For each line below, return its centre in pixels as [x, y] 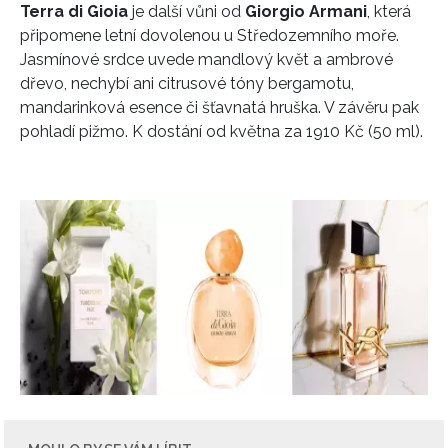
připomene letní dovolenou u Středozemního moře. [209, 35]
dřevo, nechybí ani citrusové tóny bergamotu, [187, 83]
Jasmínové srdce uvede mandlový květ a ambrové [206, 59]
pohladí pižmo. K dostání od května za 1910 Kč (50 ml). [221, 131]
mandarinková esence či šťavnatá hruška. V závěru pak [219, 107]
